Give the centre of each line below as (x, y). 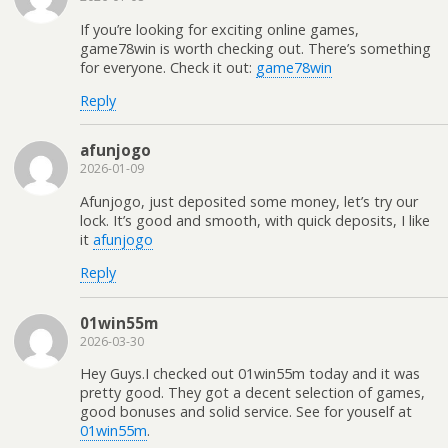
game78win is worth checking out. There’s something (255, 48)
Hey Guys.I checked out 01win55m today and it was (250, 373)
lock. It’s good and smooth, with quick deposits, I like (255, 220)
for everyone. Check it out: (168, 67)
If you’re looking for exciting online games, (219, 29)
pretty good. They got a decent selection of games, (252, 392)
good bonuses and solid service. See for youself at (246, 411)
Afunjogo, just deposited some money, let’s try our (249, 201)
